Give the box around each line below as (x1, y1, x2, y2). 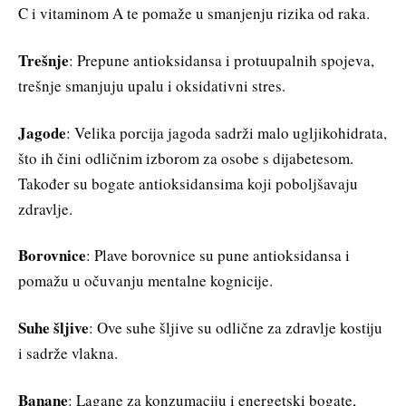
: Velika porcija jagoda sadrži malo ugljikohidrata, (66, 121, 387, 143)
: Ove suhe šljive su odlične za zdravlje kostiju (89, 317, 382, 339)
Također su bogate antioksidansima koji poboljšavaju (18, 172, 358, 194)
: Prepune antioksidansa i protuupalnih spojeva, (69, 49, 374, 71)
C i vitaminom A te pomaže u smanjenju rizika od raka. (18, 2, 370, 24)
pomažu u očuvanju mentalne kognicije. (18, 270, 273, 292)
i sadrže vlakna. (18, 343, 118, 364)
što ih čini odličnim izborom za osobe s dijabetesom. (18, 147, 353, 169)
